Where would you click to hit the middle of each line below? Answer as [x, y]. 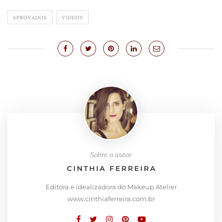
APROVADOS [30, 18]
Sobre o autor [111, 155]
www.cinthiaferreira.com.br [111, 199]
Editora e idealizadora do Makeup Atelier [111, 187]
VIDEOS [73, 18]
